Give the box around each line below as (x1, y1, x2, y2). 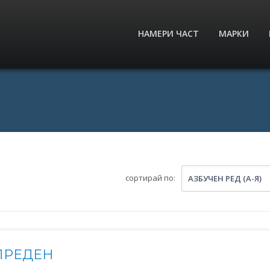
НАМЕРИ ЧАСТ (137, 28, 199, 39)
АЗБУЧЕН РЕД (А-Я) (188, 173, 262, 184)
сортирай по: (125, 172, 176, 183)
